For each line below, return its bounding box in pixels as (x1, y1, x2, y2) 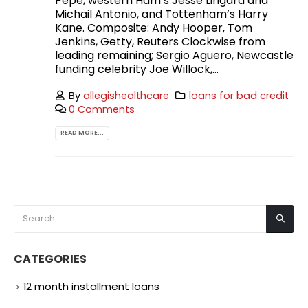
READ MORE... (60, 129, 104, 137)
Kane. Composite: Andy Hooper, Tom (55, 19, 252, 36)
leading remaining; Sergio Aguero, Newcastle (55, 47, 294, 63)
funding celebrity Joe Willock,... (55, 60, 219, 77)
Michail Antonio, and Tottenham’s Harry (55, 5, 268, 22)
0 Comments (69, 102, 135, 116)
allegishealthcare (83, 88, 170, 102)
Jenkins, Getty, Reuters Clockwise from (55, 33, 265, 49)
